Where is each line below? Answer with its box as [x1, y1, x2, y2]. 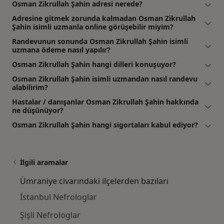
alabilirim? [12, 82, 48, 92]
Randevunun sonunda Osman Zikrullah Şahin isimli [12, 36, 188, 46]
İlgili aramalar [20, 157, 68, 167]
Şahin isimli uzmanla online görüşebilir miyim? [12, 22, 173, 32]
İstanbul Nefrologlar [20, 191, 97, 203]
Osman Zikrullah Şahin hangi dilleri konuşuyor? [12, 59, 176, 69]
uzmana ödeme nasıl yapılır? [12, 45, 110, 55]
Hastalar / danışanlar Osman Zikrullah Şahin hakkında [12, 97, 198, 107]
